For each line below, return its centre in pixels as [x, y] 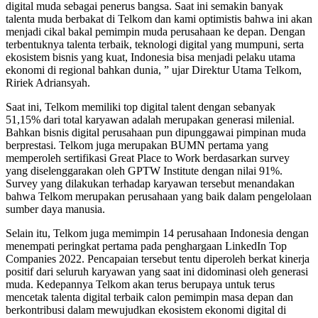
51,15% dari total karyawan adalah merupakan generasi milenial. [150, 119]
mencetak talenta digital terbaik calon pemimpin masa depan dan [149, 297]
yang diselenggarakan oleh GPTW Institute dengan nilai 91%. [144, 170]
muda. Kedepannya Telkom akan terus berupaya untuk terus [140, 284]
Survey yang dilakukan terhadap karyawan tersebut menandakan [150, 183]
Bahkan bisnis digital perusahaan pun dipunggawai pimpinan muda [156, 132]
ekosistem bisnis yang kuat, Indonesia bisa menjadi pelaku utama [150, 57]
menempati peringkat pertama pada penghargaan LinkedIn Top [146, 246]
